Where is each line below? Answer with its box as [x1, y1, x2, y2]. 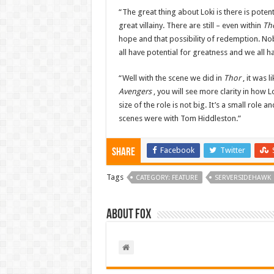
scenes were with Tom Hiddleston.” [118, 114, 241, 124]
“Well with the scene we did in [118, 73, 224, 83]
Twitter [220, 146, 245, 155]
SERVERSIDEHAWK [214, 174, 271, 182]
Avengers [118, 87, 154, 97]
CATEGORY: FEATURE [135, 174, 198, 182]
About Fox [106, 208, 151, 223]
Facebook [160, 146, 194, 155]
